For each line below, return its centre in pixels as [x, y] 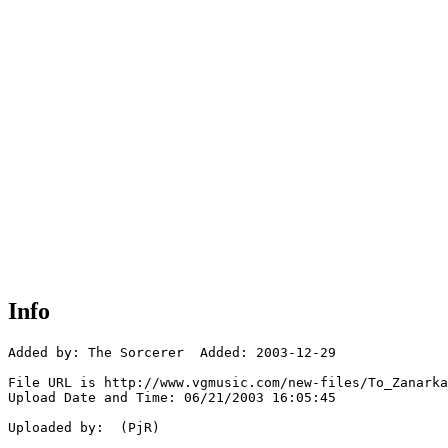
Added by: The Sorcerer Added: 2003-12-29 [172, 353]
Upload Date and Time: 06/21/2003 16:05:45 [172, 398]
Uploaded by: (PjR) [84, 428]
